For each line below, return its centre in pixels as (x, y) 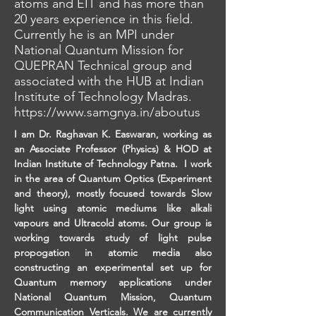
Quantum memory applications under (113, 282)
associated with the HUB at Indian (109, 81)
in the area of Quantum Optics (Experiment (113, 178)
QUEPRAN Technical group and (103, 66)
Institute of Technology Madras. (103, 97)
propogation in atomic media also (113, 253)
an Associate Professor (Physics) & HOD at (113, 149)
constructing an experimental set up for (113, 267)
